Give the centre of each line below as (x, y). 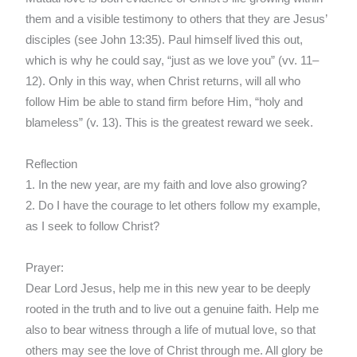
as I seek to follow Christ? (93, 227)
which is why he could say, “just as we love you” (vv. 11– (173, 61)
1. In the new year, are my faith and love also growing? (167, 185)
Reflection (52, 165)
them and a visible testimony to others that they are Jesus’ (177, 20)
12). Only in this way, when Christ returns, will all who (163, 82)
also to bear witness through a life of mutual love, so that (171, 330)
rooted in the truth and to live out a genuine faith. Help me (173, 310)
